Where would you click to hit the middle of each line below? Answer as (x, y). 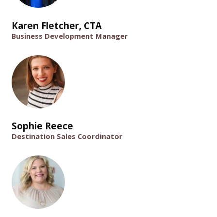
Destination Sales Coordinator (67, 136)
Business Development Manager (70, 36)
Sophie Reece (42, 126)
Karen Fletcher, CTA (57, 25)
